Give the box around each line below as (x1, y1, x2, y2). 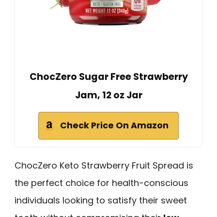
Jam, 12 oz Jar (75, 89, 142, 102)
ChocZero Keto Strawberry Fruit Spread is (15, 159, 193, 171)
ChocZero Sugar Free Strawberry (29, 70, 188, 83)
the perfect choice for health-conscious (15, 177, 188, 189)
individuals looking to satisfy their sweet (15, 194, 187, 206)
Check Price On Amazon (60, 120, 169, 131)
